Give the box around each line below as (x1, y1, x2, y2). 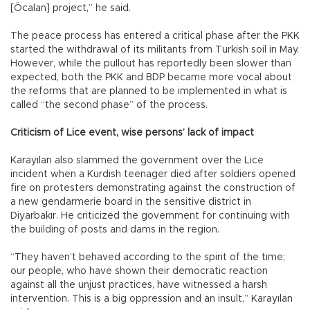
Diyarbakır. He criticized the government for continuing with (10, 210, 290, 221)
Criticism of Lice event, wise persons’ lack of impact (10, 127, 254, 138)
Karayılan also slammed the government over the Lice (10, 155, 264, 165)
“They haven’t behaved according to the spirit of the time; (10, 252, 285, 262)
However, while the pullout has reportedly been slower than (10, 58, 291, 69)
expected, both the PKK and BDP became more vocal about (10, 72, 292, 82)
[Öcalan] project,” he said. (10, 3, 131, 13)
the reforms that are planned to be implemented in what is (10, 86, 287, 96)
